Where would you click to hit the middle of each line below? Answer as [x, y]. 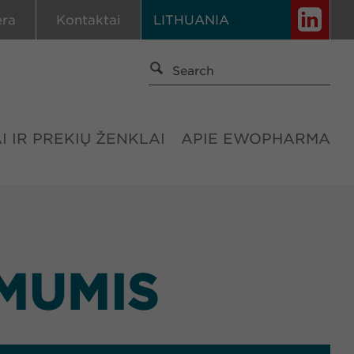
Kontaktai [88, 20]
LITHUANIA [191, 20]
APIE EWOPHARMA [256, 139]
